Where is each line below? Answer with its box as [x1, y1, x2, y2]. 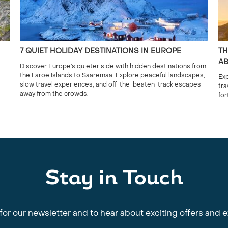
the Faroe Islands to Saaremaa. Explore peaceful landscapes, [20, 71, 205, 79]
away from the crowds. [20, 90, 89, 98]
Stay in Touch [45, 169, 183, 189]
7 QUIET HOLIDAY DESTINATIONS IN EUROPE [20, 46, 181, 56]
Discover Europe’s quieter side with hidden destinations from [20, 62, 206, 70]
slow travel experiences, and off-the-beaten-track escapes [20, 80, 201, 89]
